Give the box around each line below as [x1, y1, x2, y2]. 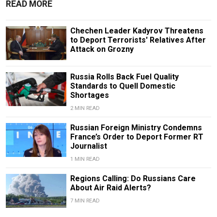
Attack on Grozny [70, 45, 134, 54]
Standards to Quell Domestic [70, 81, 175, 91]
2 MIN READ [70, 105, 100, 112]
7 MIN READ [70, 198, 100, 204]
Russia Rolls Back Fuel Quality [70, 72, 179, 82]
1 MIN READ [70, 156, 100, 163]
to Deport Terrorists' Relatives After [70, 35, 206, 45]
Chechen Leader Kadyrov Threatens [70, 26, 203, 36]
